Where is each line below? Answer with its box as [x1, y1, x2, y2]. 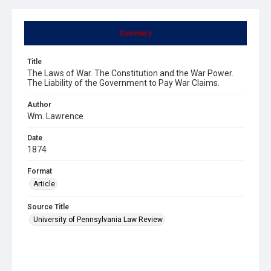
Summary [119, 28, 152, 38]
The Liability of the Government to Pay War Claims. [27, 77, 220, 88]
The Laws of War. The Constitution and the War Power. [27, 68, 233, 78]
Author [27, 100, 51, 109]
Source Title [27, 202, 69, 211]
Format [27, 166, 52, 175]
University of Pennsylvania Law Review [33, 215, 163, 224]
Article [33, 179, 55, 188]
